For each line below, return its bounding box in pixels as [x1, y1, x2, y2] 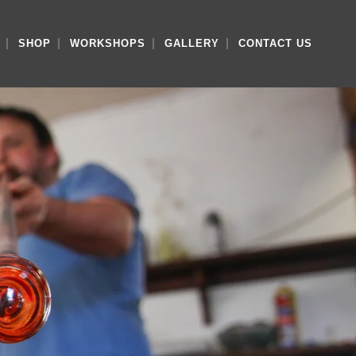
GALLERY [164, 37, 219, 49]
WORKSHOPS [70, 37, 145, 49]
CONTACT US [238, 37, 312, 49]
